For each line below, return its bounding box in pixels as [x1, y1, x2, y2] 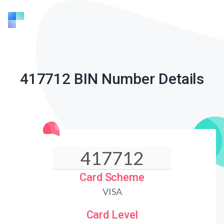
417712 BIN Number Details [19, 70, 204, 87]
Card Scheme [79, 171, 144, 183]
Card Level [86, 208, 138, 221]
